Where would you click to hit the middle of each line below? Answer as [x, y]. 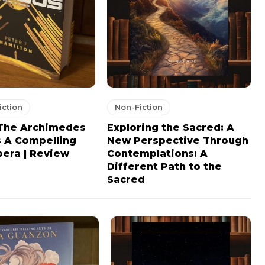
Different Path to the [164, 166]
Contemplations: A [157, 153]
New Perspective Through [177, 140]
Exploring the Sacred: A [170, 127]
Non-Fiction [138, 107]
